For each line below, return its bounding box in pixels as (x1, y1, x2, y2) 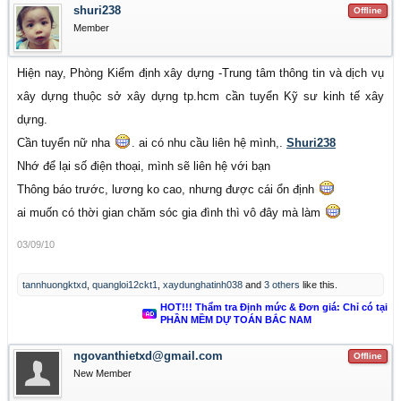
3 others (264, 279, 300, 290)
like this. (300, 279, 337, 290)
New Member (73, 368, 132, 379)
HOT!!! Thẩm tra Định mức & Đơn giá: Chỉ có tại (160, 302, 388, 312)
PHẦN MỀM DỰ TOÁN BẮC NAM (160, 314, 311, 325)
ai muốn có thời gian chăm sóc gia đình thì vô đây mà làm (17, 206, 324, 219)
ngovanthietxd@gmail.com (73, 349, 223, 363)
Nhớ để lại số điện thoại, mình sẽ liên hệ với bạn (17, 159, 270, 173)
